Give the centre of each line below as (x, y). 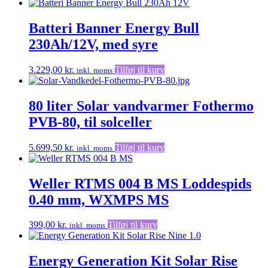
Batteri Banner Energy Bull (114, 28)
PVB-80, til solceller (90, 122)
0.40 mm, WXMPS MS (99, 200)
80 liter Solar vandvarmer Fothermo (141, 106)
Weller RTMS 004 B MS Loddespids (140, 183)
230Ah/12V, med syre (93, 44)
